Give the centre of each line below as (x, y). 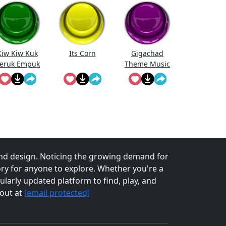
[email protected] (57, 193)
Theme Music (147, 64)
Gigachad (147, 53)
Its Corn (82, 53)
